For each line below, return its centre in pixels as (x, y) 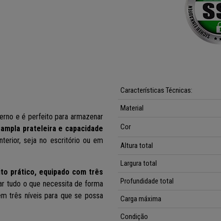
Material (132, 108)
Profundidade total (147, 181)
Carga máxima (141, 199)
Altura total (137, 146)
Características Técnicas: (156, 91)
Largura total (139, 164)
